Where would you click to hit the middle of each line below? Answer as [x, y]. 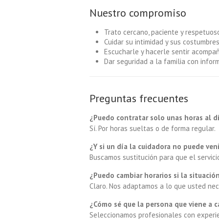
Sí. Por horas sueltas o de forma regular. [153, 128]
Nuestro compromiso [138, 12]
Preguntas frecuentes [139, 98]
